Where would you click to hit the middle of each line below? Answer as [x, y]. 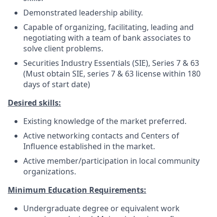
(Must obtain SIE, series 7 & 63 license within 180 [112, 74]
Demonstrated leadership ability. [83, 13]
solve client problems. [63, 48]
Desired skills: [34, 103]
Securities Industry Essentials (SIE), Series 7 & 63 [111, 63]
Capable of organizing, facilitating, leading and [108, 27]
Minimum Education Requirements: [77, 190]
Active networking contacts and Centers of [101, 136]
